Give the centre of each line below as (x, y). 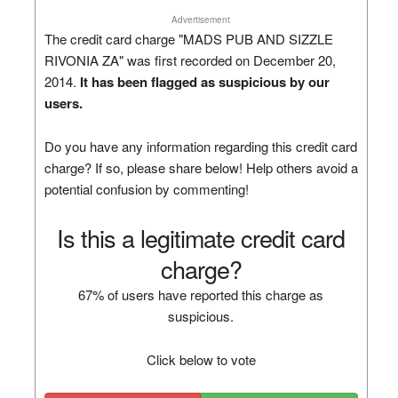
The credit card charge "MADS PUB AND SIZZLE (188, 38)
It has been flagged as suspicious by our (204, 81)
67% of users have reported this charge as (201, 294)
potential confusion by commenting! (146, 188)
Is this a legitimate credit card (201, 237)
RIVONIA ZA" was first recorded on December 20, (190, 60)
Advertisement (201, 19)
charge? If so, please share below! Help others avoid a (201, 167)
